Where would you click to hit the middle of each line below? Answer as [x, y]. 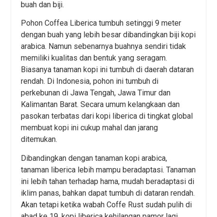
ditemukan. [39, 139]
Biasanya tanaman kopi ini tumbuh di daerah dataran [108, 70]
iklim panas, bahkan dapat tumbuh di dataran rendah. [108, 193]
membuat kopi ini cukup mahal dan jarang [90, 128]
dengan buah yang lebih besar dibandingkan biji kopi [108, 35]
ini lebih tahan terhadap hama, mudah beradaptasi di [108, 181]
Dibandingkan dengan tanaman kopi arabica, [94, 158]
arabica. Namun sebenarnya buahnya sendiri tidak [104, 46]
